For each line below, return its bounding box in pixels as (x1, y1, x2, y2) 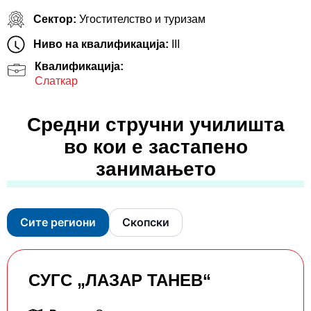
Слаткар (35, 75, 78, 87)
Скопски (122, 215, 169, 230)
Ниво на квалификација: (33, 38, 171, 51)
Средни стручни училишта (26, 114, 285, 136)
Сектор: (33, 13, 79, 26)
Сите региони (20, 215, 96, 230)
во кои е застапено (63, 136, 248, 158)
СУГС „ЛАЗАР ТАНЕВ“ (28, 271, 211, 290)
